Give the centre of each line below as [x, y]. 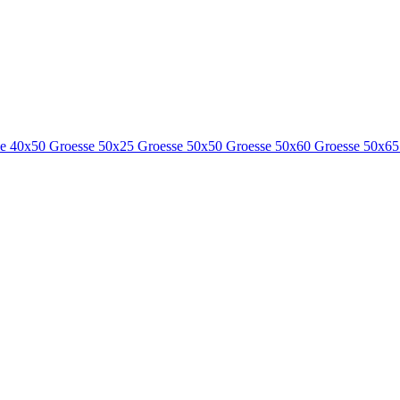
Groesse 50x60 [270, 146]
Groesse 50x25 [93, 146]
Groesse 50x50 [182, 146]
